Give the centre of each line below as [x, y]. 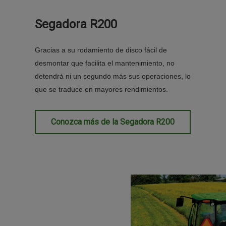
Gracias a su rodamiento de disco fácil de [101, 50]
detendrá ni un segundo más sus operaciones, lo [113, 76]
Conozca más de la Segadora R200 [113, 122]
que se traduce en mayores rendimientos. [101, 90]
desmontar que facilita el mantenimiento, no [105, 63]
